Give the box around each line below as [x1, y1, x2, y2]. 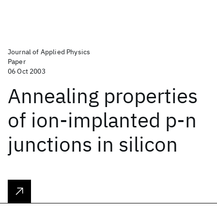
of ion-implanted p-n [8, 107, 197, 133]
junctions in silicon [8, 131, 178, 157]
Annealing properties [8, 82, 198, 109]
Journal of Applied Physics [8, 47, 91, 56]
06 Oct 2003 [8, 67, 46, 76]
